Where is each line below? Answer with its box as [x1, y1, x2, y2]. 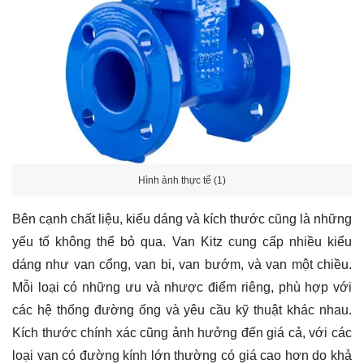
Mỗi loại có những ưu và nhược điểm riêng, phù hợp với [12, 280, 352, 295]
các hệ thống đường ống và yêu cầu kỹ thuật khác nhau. [12, 303, 352, 318]
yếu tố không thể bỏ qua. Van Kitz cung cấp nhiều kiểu [12, 235, 352, 249]
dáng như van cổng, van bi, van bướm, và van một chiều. [12, 258, 352, 272]
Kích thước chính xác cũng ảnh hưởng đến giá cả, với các [12, 326, 352, 340]
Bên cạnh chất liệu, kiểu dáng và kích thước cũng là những [12, 212, 352, 227]
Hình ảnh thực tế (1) [138, 174, 226, 186]
